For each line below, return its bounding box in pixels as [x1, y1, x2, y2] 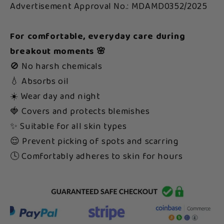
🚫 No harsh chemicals [10, 59, 102, 74]
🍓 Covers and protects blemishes [10, 104, 150, 119]
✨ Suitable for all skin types [10, 119, 127, 134]
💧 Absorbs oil [10, 74, 69, 89]
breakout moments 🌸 [10, 44, 106, 59]
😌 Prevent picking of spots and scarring [10, 134, 178, 149]
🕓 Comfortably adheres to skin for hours [10, 149, 183, 164]
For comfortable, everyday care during [10, 29, 185, 44]
